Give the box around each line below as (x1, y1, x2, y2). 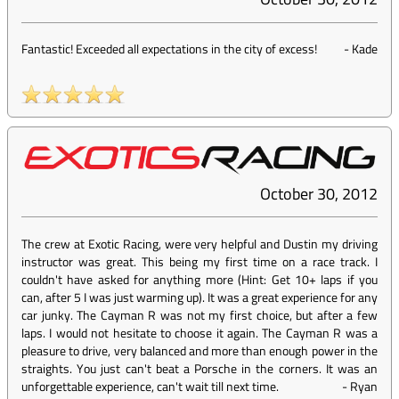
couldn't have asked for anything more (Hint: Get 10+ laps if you (21, 270, 378, 289)
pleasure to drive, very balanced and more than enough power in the (21, 341, 378, 361)
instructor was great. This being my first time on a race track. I (21, 252, 378, 272)
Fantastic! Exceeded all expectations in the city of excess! (21, 39, 317, 59)
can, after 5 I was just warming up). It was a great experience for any (21, 288, 378, 307)
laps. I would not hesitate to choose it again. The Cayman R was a (21, 323, 378, 343)
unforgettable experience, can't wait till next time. (21, 377, 279, 396)
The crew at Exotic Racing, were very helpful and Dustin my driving (21, 234, 378, 254)
